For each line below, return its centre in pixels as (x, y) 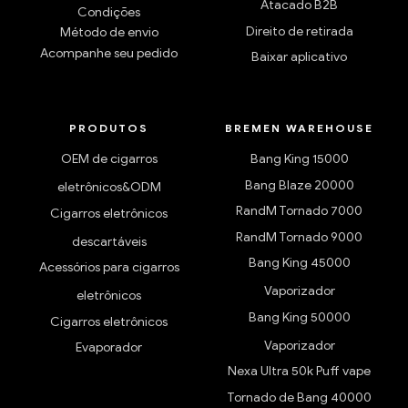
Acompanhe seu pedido (109, 53)
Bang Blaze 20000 (299, 185)
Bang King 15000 (299, 159)
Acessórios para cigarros (109, 268)
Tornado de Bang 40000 (299, 397)
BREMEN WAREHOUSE (299, 128)
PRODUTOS (109, 128)
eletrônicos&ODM (109, 188)
